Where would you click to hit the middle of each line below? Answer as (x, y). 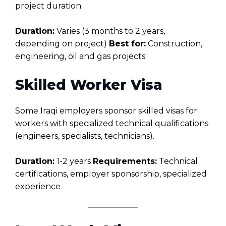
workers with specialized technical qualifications (112, 124)
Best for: (127, 44)
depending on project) (62, 44)
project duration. (49, 6)
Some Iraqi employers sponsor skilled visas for (106, 111)
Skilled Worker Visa (89, 85)
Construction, (174, 44)
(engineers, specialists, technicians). (85, 136)
